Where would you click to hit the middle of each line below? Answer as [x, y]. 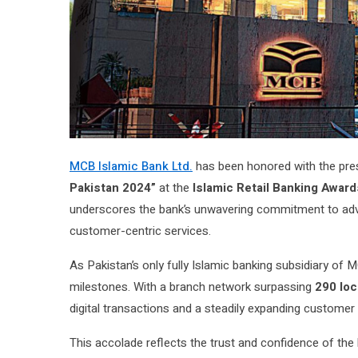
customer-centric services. [140, 231]
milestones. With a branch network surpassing [192, 287]
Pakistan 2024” [113, 188]
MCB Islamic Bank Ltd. [131, 167]
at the [174, 188]
